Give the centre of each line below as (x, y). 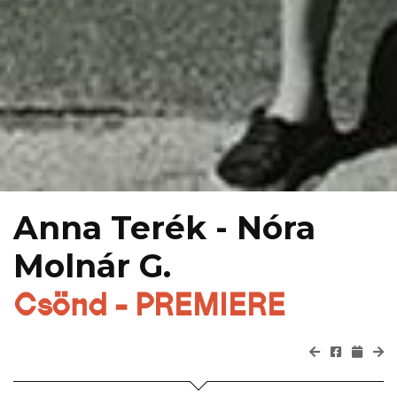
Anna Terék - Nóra (164, 227)
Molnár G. (92, 265)
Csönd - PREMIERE (149, 304)
